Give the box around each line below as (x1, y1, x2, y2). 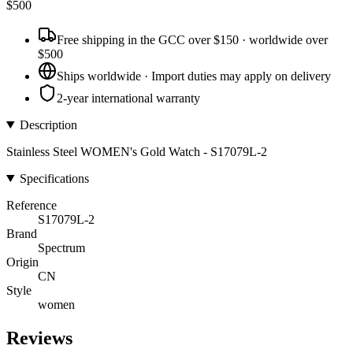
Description (19, 117, 77, 132)
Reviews (6, 327, 72, 348)
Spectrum (38, 240, 85, 255)
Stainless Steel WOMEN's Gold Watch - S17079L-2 (6, 144, 267, 158)
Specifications (19, 171, 89, 185)
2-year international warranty (57, 91, 200, 105)
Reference (6, 198, 57, 212)
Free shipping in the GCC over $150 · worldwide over (57, 32, 328, 46)
